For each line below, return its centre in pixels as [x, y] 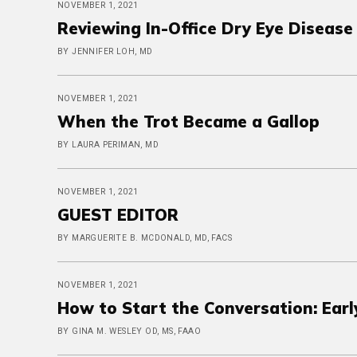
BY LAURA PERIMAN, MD [108, 145]
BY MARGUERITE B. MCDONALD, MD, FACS [145, 238]
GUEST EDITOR [118, 215]
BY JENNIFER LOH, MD [105, 51]
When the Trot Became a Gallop [188, 122]
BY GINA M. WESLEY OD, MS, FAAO [129, 331]
